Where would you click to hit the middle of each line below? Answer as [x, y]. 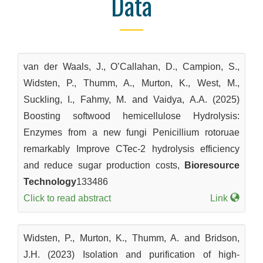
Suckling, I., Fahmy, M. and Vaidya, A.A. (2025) [131, 100]
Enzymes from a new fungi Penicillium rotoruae [131, 132]
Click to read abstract [67, 198]
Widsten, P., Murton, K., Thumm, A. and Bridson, [131, 238]
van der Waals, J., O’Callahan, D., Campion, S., [131, 67]
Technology [50, 182]
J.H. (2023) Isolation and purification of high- [131, 254]
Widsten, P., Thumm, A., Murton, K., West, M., [131, 83]
